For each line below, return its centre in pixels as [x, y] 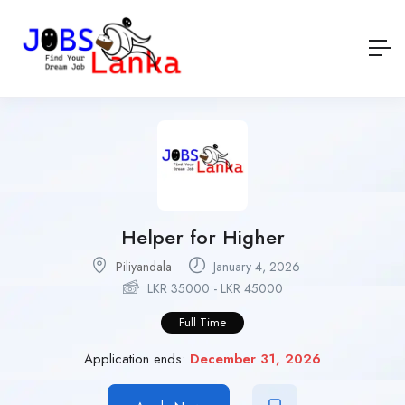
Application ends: [137, 358]
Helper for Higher [202, 236]
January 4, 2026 [255, 266]
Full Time [202, 322]
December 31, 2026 [255, 358]
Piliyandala [144, 266]
